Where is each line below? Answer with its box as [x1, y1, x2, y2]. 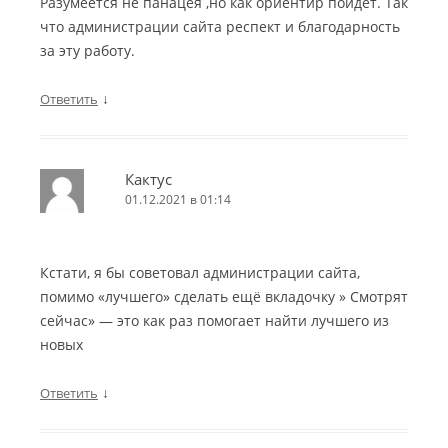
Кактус [125, 169, 172, 190]
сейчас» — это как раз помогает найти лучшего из [40, 311, 389, 331]
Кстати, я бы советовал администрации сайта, [40, 263, 360, 283]
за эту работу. [40, 41, 135, 61]
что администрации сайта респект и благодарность [40, 17, 400, 37]
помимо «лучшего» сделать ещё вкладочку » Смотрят [40, 287, 408, 307]
